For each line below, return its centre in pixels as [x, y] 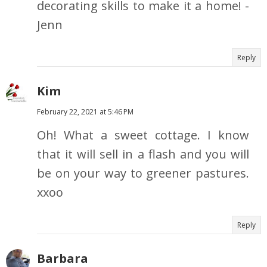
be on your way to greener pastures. [143, 173]
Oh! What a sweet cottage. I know [143, 135]
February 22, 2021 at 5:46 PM [85, 112]
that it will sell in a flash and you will [143, 154]
